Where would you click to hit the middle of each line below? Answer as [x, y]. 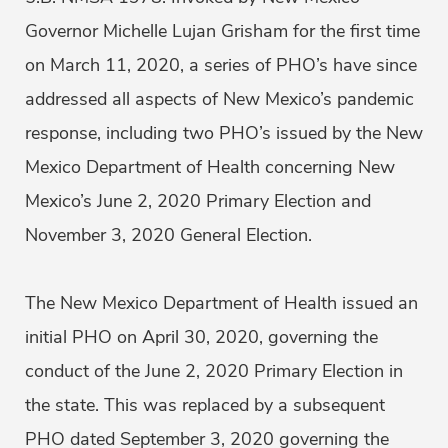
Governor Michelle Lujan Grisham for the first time [222, 31]
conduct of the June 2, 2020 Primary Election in [214, 371]
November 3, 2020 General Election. [168, 235]
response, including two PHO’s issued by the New [224, 133]
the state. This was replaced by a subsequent [205, 405]
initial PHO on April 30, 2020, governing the [201, 337]
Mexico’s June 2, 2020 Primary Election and [198, 201]
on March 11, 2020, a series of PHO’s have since [221, 65]
